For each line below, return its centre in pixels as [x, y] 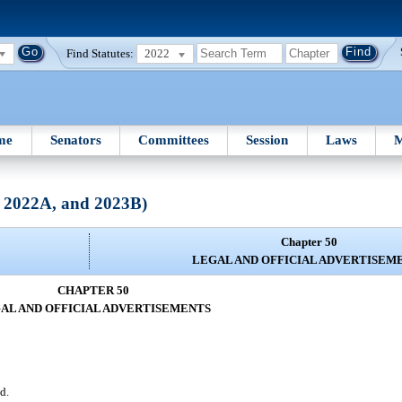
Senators [75, 140]
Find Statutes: [100, 53]
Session [267, 140]
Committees [174, 140]
